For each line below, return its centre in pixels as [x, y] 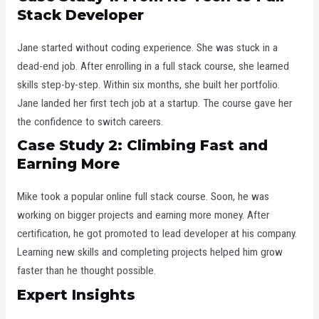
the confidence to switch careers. [90, 121]
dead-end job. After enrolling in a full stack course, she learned [153, 66]
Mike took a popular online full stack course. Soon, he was [143, 197]
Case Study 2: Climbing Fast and [142, 146]
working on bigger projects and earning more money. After [143, 215]
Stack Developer [80, 15]
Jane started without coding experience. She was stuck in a [147, 47]
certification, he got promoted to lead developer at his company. [157, 234]
